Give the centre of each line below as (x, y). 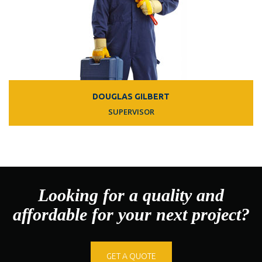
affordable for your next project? (131, 214)
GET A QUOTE (131, 256)
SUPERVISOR (131, 112)
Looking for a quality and (131, 195)
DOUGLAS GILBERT (131, 96)
